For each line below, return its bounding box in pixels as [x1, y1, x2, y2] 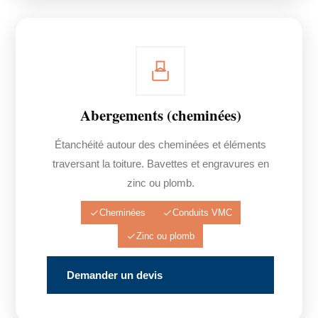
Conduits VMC [172, 207, 232, 218]
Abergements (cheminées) [79, 104, 241, 126]
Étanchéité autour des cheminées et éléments [55, 138, 266, 150]
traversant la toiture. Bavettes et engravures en [52, 158, 269, 170]
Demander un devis [67, 269, 163, 281]
